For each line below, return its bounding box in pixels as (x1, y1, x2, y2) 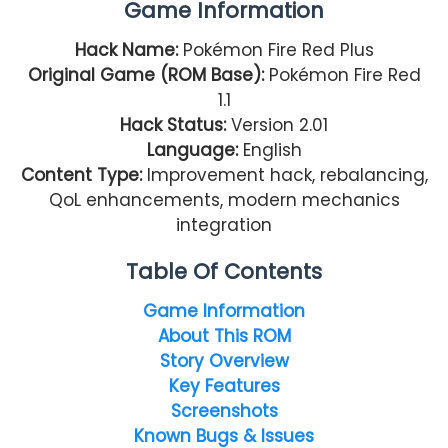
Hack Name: (74, 37, 183, 62)
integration (176, 212, 272, 237)
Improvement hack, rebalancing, (141, 162, 428, 187)
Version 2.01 (226, 112, 328, 137)
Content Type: (20, 162, 142, 187)
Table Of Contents (126, 256, 322, 286)
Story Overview (159, 348, 289, 373)
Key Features (168, 373, 280, 398)
